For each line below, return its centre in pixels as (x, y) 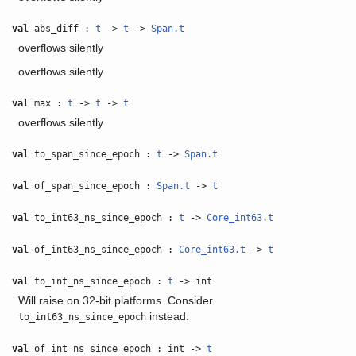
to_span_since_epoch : (93, 154)
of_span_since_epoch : (93, 186)
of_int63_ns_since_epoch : (104, 250)
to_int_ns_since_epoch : (99, 281)
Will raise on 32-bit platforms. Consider (115, 300)
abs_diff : (62, 29)
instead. (167, 316)
